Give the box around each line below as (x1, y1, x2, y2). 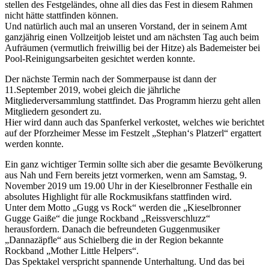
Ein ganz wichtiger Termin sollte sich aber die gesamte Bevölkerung (5, 159, 262, 169)
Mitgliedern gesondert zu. (5, 106, 101, 116)
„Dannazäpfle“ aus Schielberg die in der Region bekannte (5, 234, 223, 245)
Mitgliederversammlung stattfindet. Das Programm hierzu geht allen (5, 95, 261, 106)
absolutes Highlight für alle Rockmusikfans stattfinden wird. (5, 191, 232, 202)
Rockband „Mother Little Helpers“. (5, 245, 139, 256)
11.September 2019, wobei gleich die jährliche (5, 84, 180, 95)
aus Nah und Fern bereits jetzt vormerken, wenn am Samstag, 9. (5, 169, 247, 180)
